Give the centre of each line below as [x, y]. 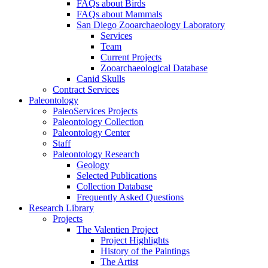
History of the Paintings [145, 251]
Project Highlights [135, 240]
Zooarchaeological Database [154, 68]
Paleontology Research [96, 154]
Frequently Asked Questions [130, 197]
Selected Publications [117, 176]
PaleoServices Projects [95, 111]
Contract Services [86, 90]
